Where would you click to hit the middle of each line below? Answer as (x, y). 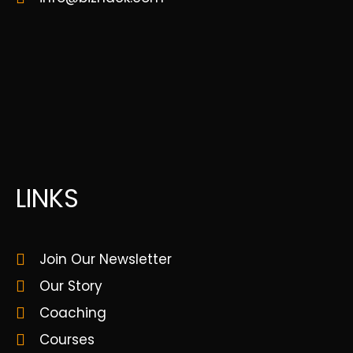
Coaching (73, 312)
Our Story (71, 286)
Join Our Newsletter (106, 259)
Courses (67, 339)
